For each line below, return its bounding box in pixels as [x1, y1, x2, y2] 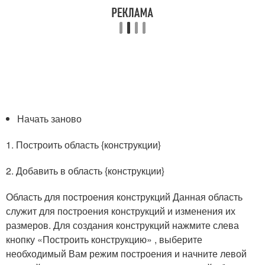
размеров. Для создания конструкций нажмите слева [6, 218, 239, 232]
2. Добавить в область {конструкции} [6, 164, 164, 178]
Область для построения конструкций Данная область [6, 190, 243, 204]
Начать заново [17, 112, 82, 126]
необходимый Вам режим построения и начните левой [6, 247, 247, 261]
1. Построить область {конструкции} [6, 138, 161, 152]
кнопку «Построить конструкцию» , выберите [6, 232, 202, 247]
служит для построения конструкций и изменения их [6, 204, 235, 218]
